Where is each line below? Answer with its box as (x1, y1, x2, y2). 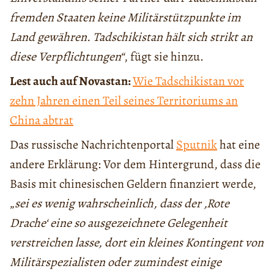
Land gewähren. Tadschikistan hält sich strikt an (10, 28, 253, 45)
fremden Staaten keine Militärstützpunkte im (10, 9, 241, 26)
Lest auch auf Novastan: (10, 72, 133, 89)
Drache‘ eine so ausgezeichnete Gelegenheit (10, 214, 228, 231)
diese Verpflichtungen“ (10, 48, 124, 65)
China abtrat (10, 111, 73, 128)
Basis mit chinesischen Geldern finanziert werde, (10, 175, 256, 192)
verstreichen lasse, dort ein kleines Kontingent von (10, 234, 264, 251)
